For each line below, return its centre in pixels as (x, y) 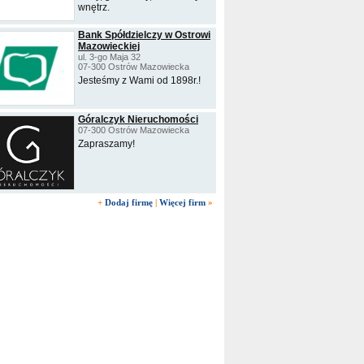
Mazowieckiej (109, 46)
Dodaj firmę (129, 202)
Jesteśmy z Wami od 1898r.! (139, 80)
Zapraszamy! (106, 144)
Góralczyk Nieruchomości (138, 119)
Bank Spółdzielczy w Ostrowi (144, 35)
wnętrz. (94, 7)
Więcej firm (182, 202)
